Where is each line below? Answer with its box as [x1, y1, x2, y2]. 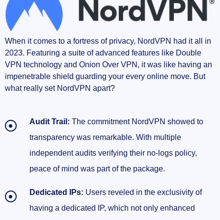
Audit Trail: [29, 117, 70, 126]
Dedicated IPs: [29, 188, 83, 197]
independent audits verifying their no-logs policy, [29, 149, 197, 158]
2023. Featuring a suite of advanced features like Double [5, 49, 201, 57]
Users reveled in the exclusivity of [83, 188, 202, 197]
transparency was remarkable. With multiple [29, 133, 181, 142]
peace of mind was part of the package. [29, 165, 165, 173]
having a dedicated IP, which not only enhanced [29, 204, 195, 213]
